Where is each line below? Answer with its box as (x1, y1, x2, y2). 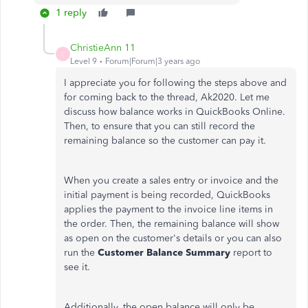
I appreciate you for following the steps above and (64, 77, 287, 89)
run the (64, 247, 98, 258)
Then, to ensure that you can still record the (64, 120, 255, 132)
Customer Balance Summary (98, 247, 233, 258)
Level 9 (70, 56, 97, 66)
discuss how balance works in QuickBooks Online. (64, 106, 285, 118)
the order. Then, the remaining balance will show (64, 218, 279, 230)
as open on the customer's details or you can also (64, 232, 282, 244)
